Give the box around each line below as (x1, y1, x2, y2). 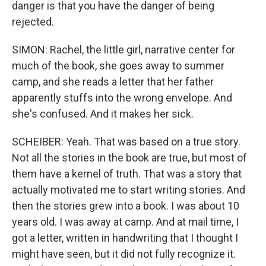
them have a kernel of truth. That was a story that (12, 167, 242, 180)
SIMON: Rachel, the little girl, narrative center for (12, 43, 235, 56)
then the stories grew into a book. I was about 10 (12, 199, 239, 213)
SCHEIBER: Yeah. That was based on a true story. (12, 135, 240, 148)
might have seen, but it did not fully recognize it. (12, 248, 236, 261)
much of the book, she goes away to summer (12, 59, 224, 72)
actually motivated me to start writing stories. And (12, 183, 245, 197)
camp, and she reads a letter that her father (12, 75, 214, 88)
